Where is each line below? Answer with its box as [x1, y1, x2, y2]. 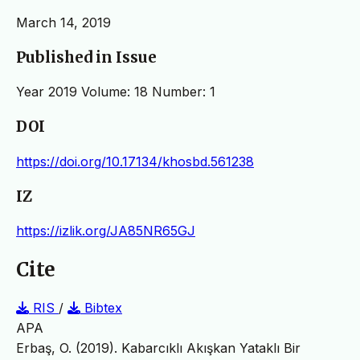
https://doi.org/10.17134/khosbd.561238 [16, 153, 254, 170]
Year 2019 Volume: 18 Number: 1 [16, 84, 215, 100]
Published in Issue [16, 47, 157, 67]
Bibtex [80, 300, 122, 317]
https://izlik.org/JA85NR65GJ [16, 223, 195, 239]
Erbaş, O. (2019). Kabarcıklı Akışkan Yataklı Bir [16, 340, 301, 357]
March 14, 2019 [16, 14, 111, 31]
